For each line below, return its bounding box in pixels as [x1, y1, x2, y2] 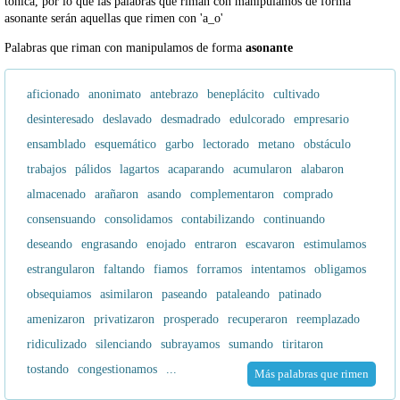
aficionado [27, 87, 79, 102]
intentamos [251, 262, 305, 277]
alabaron [301, 162, 344, 177]
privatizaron [94, 312, 154, 327]
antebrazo [150, 87, 198, 102]
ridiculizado [27, 337, 87, 352]
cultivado [273, 87, 320, 102]
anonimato [88, 87, 141, 102]
